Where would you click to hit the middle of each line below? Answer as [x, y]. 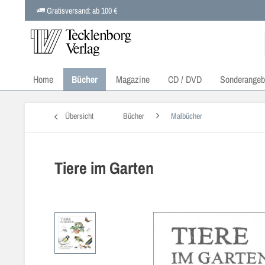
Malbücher [187, 116]
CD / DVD [185, 79]
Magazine [133, 79]
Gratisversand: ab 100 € [81, 11]
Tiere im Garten [104, 168]
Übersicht [79, 116]
